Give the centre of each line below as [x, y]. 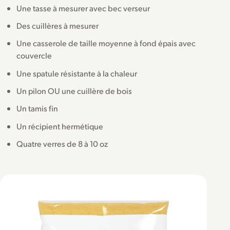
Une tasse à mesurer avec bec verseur [83, 8]
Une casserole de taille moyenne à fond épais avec [106, 43]
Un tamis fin [37, 108]
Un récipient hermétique [60, 126]
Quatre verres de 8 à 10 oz [62, 144]
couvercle [34, 55]
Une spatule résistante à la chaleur [77, 73]
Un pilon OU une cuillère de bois [74, 91]
